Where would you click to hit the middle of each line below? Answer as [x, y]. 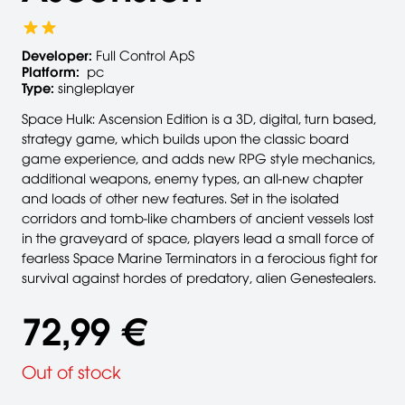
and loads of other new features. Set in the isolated [180, 198]
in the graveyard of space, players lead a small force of [198, 238]
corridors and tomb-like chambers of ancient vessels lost [198, 218]
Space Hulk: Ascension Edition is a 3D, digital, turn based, [199, 119]
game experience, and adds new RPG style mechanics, [198, 159]
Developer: [57, 56]
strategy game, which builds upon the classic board [185, 139]
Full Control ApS [145, 56]
